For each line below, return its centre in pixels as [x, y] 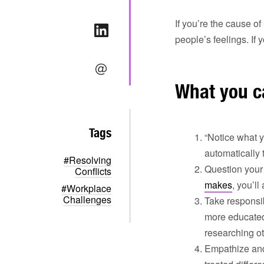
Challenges [87, 199]
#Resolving [88, 160]
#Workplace [86, 188]
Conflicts [93, 171]
